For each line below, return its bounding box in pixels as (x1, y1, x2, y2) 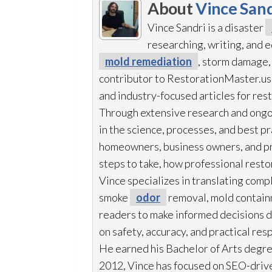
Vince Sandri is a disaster (148, 21, 265, 34)
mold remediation (105, 55, 192, 68)
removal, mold (166, 191, 234, 204)
